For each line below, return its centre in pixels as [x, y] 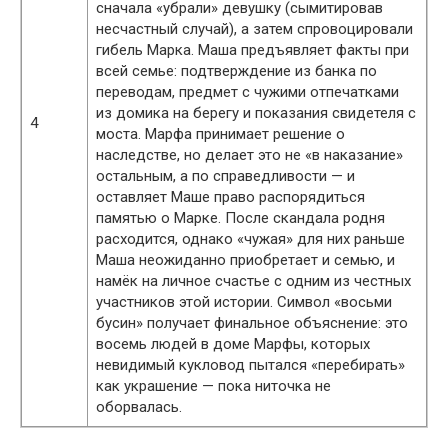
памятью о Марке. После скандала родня [240, 217]
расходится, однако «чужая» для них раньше [250, 238]
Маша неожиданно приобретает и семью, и [245, 259]
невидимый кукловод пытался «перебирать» [250, 364]
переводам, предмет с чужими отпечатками [247, 91]
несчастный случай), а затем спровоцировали [254, 28]
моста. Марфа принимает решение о [220, 133]
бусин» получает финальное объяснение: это [252, 322]
